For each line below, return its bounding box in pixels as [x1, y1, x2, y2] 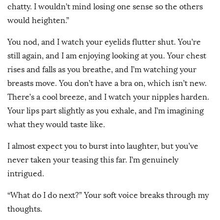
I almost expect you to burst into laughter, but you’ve [7, 141, 198, 151]
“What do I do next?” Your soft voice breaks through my [7, 191, 209, 200]
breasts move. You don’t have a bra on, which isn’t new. [7, 79, 207, 88]
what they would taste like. [7, 120, 105, 130]
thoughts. [7, 204, 44, 214]
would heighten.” [7, 16, 69, 26]
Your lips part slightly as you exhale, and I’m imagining [7, 106, 204, 116]
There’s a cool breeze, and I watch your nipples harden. [7, 92, 209, 102]
